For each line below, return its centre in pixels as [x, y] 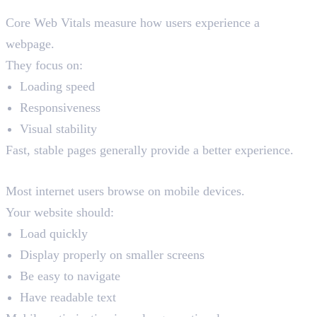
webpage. [30, 44]
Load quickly [54, 234]
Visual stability [58, 129]
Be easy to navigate [70, 276]
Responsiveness [60, 108]
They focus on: [44, 65]
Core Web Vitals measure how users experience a [133, 23]
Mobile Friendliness [83, 171]
